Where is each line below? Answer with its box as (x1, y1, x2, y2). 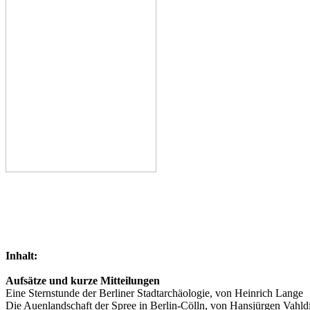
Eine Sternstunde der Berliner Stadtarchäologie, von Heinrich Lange (6, 287, 303, 300)
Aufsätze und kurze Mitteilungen (6, 275, 160, 287)
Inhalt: (6, 250, 37, 262)
